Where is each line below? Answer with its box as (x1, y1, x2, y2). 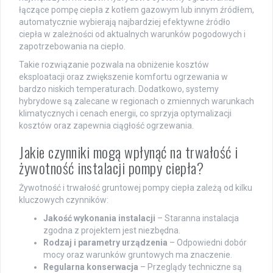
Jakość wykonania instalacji (43, 213, 155, 224)
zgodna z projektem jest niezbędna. (43, 225, 180, 236)
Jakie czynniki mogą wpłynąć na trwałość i (19, 141, 238, 163)
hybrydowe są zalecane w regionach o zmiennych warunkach (19, 96, 254, 107)
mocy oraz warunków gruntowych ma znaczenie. (43, 250, 232, 260)
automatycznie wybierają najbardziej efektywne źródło (19, 17, 230, 27)
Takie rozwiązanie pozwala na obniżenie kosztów (19, 60, 209, 70)
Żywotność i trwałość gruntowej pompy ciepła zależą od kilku (19, 183, 252, 193)
